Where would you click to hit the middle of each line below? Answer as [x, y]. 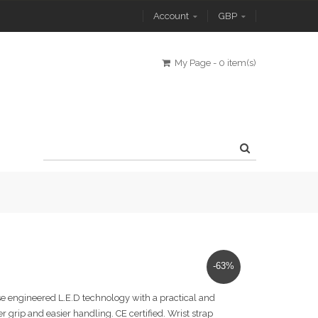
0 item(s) [237, 63]
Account [171, 16]
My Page [193, 63]
